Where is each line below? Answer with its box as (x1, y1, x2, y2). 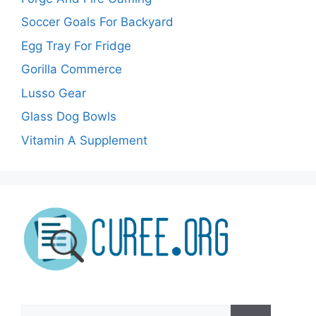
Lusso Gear (21, 85, 86, 100)
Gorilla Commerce (21, 62, 122, 77)
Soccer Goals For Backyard (21, 15, 174, 30)
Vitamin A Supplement (21, 133, 147, 147)
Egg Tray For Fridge (21, 38, 131, 53)
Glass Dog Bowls (21, 109, 116, 124)
